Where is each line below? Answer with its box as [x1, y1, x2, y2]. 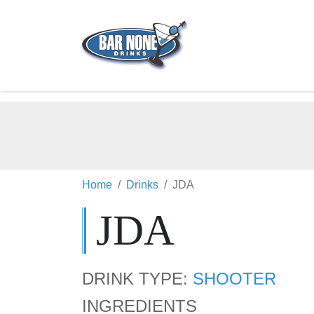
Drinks [126, 179, 158, 191]
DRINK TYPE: [82, 269, 193, 288]
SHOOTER [193, 269, 276, 288]
